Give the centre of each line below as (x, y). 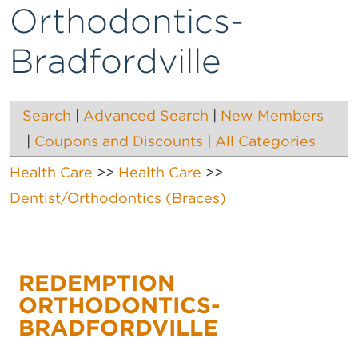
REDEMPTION (97, 283)
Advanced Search (146, 116)
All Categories (265, 141)
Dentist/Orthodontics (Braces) (118, 198)
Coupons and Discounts (119, 141)
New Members (272, 116)
